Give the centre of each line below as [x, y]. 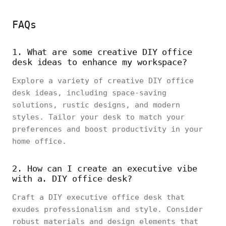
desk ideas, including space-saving [89, 93]
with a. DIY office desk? [72, 179]
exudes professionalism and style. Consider [107, 209]
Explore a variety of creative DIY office [103, 81]
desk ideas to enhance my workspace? [100, 62]
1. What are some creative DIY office [102, 52]
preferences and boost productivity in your [107, 129]
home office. [39, 141]
